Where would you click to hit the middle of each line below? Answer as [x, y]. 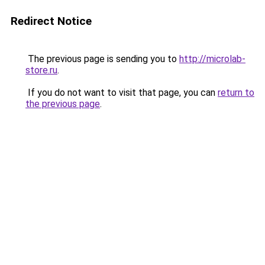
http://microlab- [212, 59]
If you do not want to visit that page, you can [122, 93]
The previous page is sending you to [102, 59]
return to [236, 93]
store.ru [41, 70]
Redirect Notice [51, 21]
